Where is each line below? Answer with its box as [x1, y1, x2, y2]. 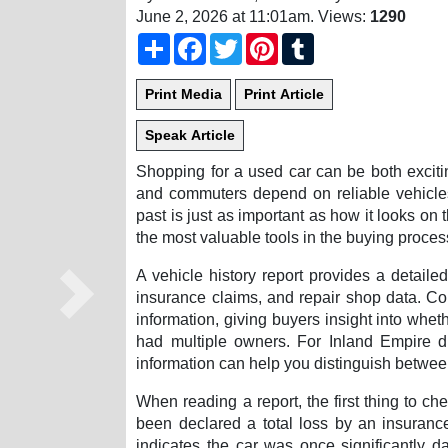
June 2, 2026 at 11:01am [136, 8, 311, 26]
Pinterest [278, 32, 342, 50]
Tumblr [314, 32, 364, 50]
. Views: [310, 8, 371, 26]
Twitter [242, 32, 290, 50]
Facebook [206, 32, 278, 50]
